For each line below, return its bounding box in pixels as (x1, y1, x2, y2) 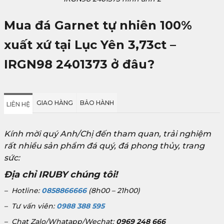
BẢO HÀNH (80, 98, 114, 106)
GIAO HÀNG (36, 98, 73, 106)
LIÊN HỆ (6, 100, 30, 108)
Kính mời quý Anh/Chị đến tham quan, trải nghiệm (4, 128, 211, 138)
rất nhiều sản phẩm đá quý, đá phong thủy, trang (4, 140, 204, 150)
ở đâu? (111, 56, 154, 71)
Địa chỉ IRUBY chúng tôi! (4, 168, 117, 180)
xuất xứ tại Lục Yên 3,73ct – (4, 37, 176, 52)
